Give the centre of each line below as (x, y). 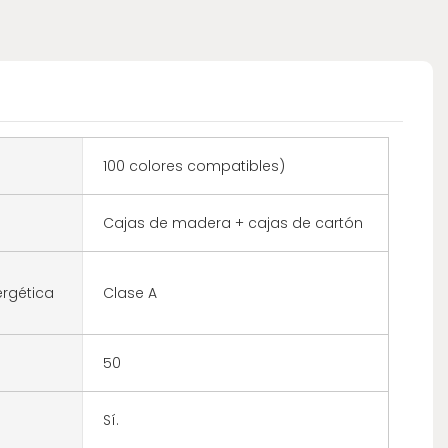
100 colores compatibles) (193, 165)
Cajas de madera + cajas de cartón (232, 222)
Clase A (129, 292)
